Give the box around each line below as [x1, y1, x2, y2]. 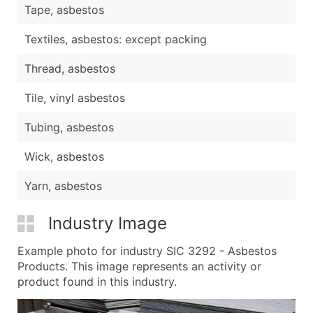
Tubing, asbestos [24, 119, 114, 134]
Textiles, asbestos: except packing [24, 31, 207, 46]
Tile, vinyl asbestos [24, 90, 125, 105]
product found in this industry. [17, 274, 177, 289]
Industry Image [48, 212, 167, 233]
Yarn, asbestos [24, 178, 102, 193]
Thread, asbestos [24, 61, 115, 75]
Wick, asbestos [24, 149, 104, 163]
